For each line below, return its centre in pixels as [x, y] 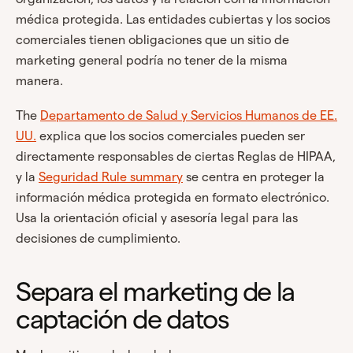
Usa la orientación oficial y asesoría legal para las [157, 218]
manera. [39, 81]
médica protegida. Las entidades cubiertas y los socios [173, 20]
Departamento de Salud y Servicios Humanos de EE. [189, 116]
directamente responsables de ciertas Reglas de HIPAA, [176, 157]
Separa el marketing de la [156, 292]
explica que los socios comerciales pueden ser [171, 136]
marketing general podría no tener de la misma [152, 61]
